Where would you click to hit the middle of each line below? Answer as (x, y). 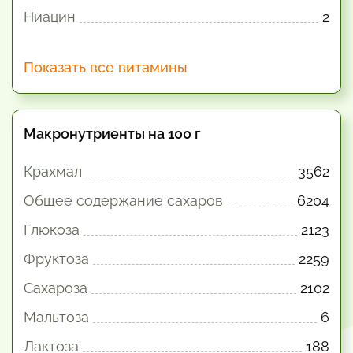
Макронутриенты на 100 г (112, 134)
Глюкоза (52, 230)
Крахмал (53, 171)
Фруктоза (56, 259)
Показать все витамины (106, 67)
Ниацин (50, 17)
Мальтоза (56, 317)
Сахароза (56, 288)
